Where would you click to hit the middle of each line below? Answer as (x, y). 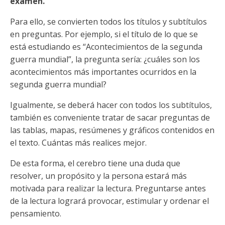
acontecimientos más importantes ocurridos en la (103, 72)
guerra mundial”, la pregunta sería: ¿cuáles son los (105, 59)
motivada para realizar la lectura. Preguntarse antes (108, 188)
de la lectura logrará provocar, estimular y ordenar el (109, 201)
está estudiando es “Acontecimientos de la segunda (106, 47)
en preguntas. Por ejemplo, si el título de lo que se (104, 34)
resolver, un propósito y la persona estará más (98, 176)
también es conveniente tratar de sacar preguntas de (110, 118)
